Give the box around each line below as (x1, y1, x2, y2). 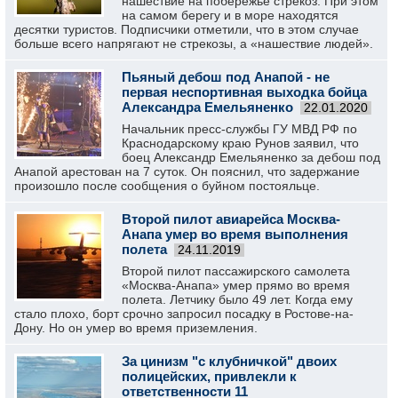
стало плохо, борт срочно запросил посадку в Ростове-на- (14, 306, 354, 321)
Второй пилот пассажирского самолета (122, 264, 350, 278)
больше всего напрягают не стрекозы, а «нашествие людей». (14, 36, 373, 51)
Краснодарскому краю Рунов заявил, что (122, 136, 359, 150)
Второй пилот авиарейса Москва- (122, 211, 340, 227)
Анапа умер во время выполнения (122, 227, 348, 242)
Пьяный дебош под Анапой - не (122, 69, 330, 84)
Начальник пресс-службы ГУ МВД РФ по (122, 122, 357, 136)
